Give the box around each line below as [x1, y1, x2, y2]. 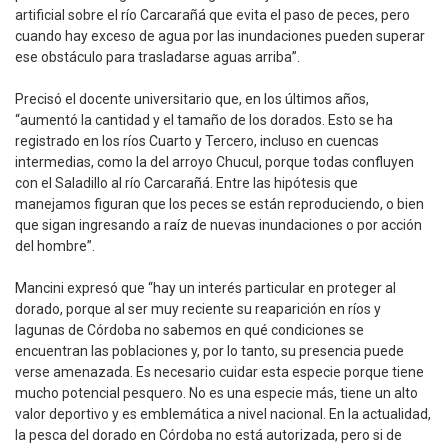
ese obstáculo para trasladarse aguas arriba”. [15, 49, 300, 66]
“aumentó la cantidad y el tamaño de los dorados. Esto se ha [15, 112, 393, 129]
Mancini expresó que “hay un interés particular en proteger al [15, 280, 396, 297]
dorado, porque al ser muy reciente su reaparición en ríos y [15, 301, 381, 318]
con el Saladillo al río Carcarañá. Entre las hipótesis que [15, 175, 358, 192]
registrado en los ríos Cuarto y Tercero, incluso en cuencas [15, 133, 379, 150]
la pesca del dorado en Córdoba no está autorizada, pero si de [15, 427, 402, 444]
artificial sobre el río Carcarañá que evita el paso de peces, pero [15, 7, 410, 24]
